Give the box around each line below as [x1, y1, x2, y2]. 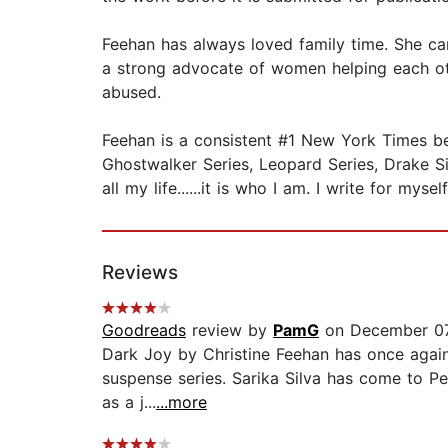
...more [156, 392, 207, 413]
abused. [102, 82, 161, 103]
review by [186, 320, 273, 341]
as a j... [102, 392, 156, 413]
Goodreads [102, 320, 186, 341]
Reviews [102, 261, 178, 285]
